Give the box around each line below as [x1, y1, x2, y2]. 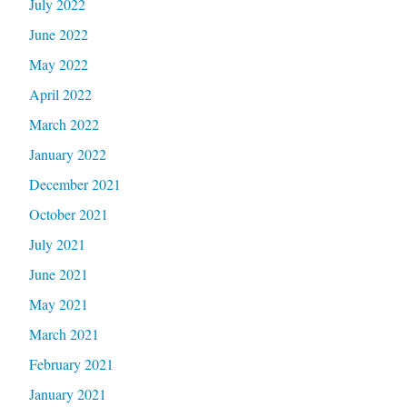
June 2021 [28, 263, 88, 283]
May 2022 [28, 54, 88, 74]
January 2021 [28, 383, 106, 403]
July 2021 [28, 233, 85, 253]
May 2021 [28, 293, 88, 313]
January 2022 [28, 144, 106, 164]
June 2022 [28, 24, 88, 44]
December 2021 [28, 174, 121, 194]
